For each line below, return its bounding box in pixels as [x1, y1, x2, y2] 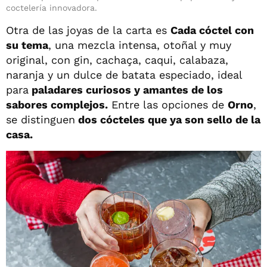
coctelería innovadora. [6, 3, 97, 13]
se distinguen [6, 113, 75, 126]
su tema [6, 39, 48, 52]
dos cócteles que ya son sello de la [75, 113, 260, 126]
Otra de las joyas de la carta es [6, 24, 170, 37]
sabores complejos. [6, 98, 108, 111]
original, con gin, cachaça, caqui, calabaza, [6, 54, 228, 67]
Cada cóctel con [170, 24, 254, 37]
